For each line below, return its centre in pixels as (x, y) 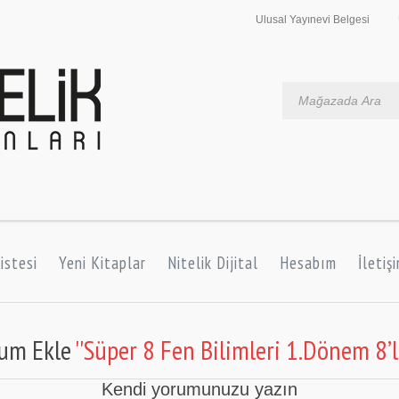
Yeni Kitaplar (102, 263)
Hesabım (308, 263)
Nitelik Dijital (213, 263)
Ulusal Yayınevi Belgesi (313, 20)
